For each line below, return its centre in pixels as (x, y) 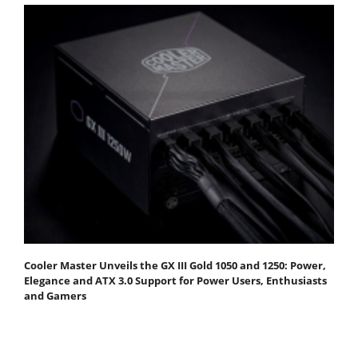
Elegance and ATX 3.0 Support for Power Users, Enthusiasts (175, 281)
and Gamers (55, 296)
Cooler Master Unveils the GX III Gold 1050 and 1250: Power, (175, 266)
